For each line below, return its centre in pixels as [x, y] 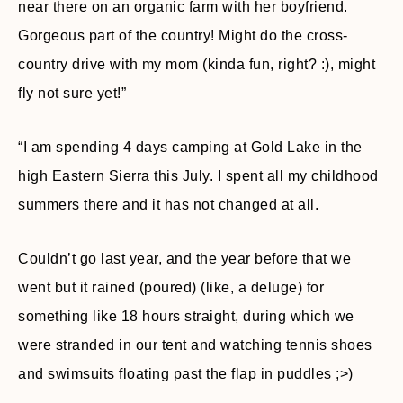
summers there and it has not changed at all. [168, 205]
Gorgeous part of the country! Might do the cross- [183, 36]
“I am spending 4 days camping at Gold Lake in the [190, 147]
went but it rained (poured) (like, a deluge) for [171, 287]
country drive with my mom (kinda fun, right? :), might [197, 64]
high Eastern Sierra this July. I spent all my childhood [198, 176]
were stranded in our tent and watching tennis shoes [195, 345]
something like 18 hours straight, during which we [186, 316]
